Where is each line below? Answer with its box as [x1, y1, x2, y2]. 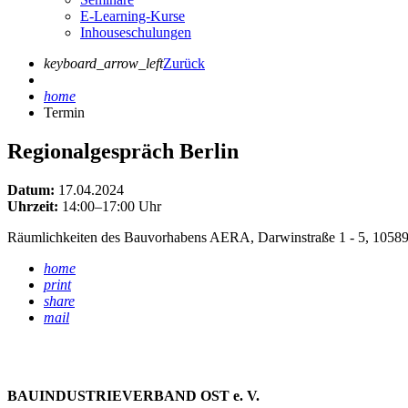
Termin [44, 104, 85, 120]
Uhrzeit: [7, 198, 58, 214]
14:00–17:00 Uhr [58, 198, 161, 214]
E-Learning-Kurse [80, 7, 185, 24]
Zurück [163, 55, 205, 71]
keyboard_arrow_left [44, 55, 163, 71]
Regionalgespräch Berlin [7, 138, 239, 163]
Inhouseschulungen [80, 24, 191, 40]
